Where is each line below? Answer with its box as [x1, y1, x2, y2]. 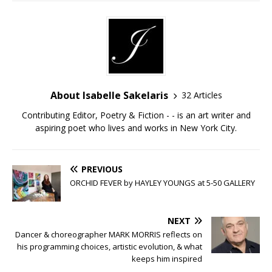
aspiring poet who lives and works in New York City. [35, 121, 237, 134]
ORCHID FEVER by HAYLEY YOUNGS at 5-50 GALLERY [70, 177, 255, 188]
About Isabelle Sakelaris [50, 88, 168, 102]
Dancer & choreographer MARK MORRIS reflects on [15, 228, 202, 240]
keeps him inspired [132, 253, 202, 264]
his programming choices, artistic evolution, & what [17, 240, 202, 252]
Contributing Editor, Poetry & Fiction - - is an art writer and [21, 109, 251, 121]
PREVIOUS [81, 163, 123, 175]
